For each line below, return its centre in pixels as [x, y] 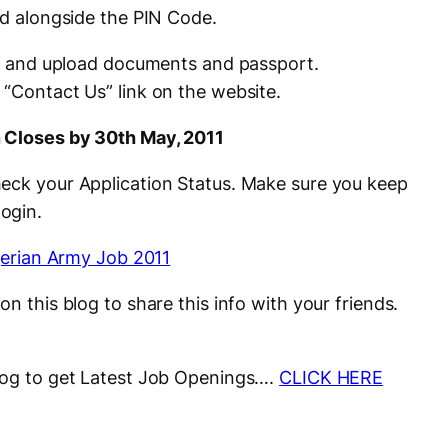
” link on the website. [196, 92]
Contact [45, 92]
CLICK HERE [331, 378]
